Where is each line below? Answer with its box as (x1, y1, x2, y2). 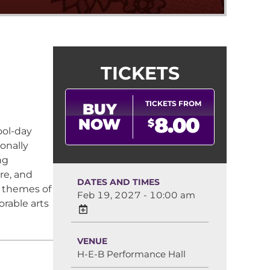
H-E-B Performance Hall (77, 248, 186, 260)
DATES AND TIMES (77, 176, 160, 187)
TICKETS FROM (145, 98, 201, 108)
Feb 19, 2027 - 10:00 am (77, 189, 195, 201)
